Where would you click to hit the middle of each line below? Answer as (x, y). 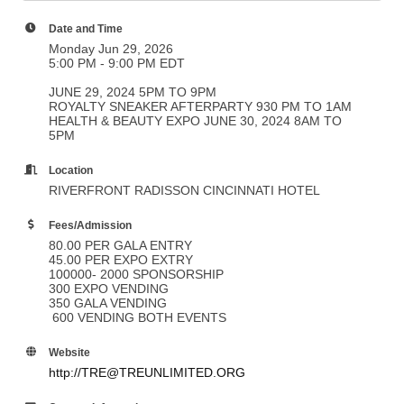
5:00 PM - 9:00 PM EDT (117, 63)
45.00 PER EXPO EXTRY (121, 260)
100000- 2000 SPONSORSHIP (138, 274)
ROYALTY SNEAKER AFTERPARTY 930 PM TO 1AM (200, 106)
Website (69, 352)
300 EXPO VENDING (109, 289)
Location (71, 170)
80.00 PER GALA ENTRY (120, 245)
